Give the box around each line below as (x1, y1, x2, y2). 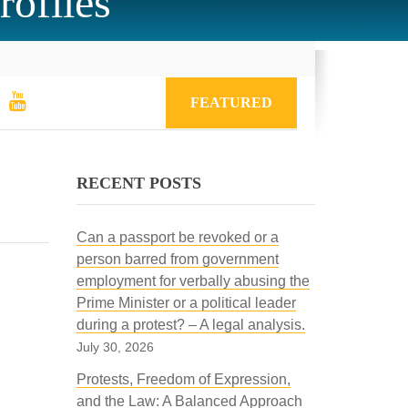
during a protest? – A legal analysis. (76, 317, 305, 332)
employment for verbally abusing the (76, 273, 310, 289)
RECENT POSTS (76, 174, 201, 192)
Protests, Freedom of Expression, (76, 372, 291, 387)
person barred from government (76, 251, 279, 267)
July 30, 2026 (76, 340, 154, 354)
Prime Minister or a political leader (76, 295, 296, 311)
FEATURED (190, 95, 272, 110)
